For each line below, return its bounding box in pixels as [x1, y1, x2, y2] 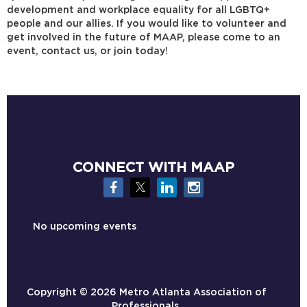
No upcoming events [33, 222, 136, 231]
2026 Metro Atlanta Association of [90, 288, 267, 297]
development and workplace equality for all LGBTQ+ [7, 5, 270, 14]
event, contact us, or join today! [7, 47, 168, 56]
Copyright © [27, 288, 90, 297]
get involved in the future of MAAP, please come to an [7, 33, 280, 42]
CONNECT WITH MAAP [73, 161, 234, 174]
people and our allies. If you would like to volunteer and [7, 19, 286, 28]
